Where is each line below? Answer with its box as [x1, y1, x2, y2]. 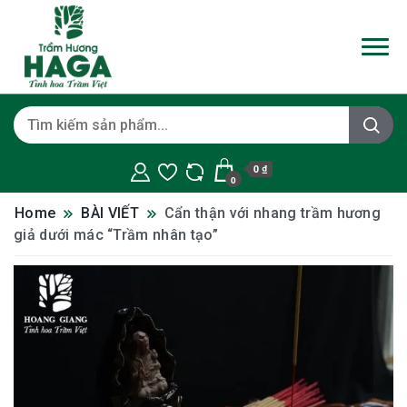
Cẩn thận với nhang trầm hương [164, 203, 382, 222]
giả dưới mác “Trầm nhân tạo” [14, 225, 218, 243]
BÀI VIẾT [81, 203, 139, 222]
